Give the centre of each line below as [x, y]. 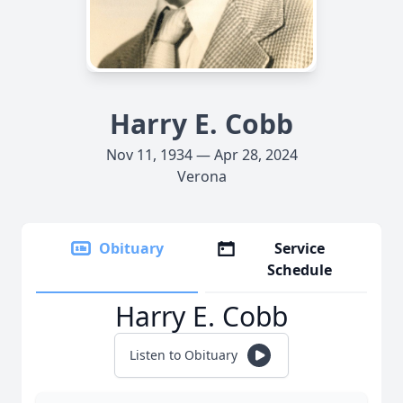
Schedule [300, 270]
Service [300, 248]
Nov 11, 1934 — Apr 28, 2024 [201, 155]
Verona [201, 176]
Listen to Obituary [184, 355]
